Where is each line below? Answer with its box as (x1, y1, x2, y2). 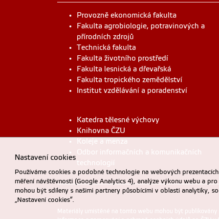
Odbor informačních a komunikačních (77, 148, 202, 156)
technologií (77, 159, 115, 167)
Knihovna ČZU (77, 127, 125, 134)
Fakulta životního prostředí (77, 54, 168, 62)
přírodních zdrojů (77, 33, 134, 41)
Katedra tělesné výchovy (77, 116, 159, 124)
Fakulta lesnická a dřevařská (77, 65, 171, 73)
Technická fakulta (77, 44, 136, 51)
